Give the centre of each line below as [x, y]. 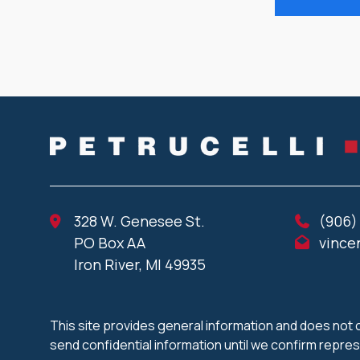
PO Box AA [110, 243]
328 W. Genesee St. [139, 221]
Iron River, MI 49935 [140, 265]
